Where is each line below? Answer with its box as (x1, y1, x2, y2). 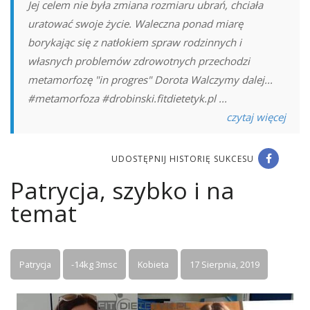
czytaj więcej (226, 110, 286, 124)
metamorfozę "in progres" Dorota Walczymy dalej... (28, 73, 273, 86)
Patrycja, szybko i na (10, 174, 235, 206)
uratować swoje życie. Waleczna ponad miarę (28, 17, 243, 30)
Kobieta (137, 257, 169, 271)
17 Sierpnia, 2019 (189, 257, 259, 271)
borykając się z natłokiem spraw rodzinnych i (28, 35, 241, 49)
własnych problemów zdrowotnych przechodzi (28, 54, 250, 68)
